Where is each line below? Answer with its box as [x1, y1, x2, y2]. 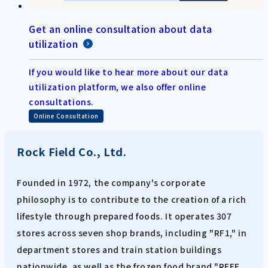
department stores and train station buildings [17, 243, 222, 255]
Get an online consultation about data [29, 21, 212, 36]
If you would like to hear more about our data [29, 65, 229, 78]
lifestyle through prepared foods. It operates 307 [17, 209, 232, 222]
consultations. [29, 95, 94, 108]
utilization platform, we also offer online [29, 80, 206, 93]
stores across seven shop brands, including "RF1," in [17, 226, 247, 239]
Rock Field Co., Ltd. [17, 143, 127, 159]
